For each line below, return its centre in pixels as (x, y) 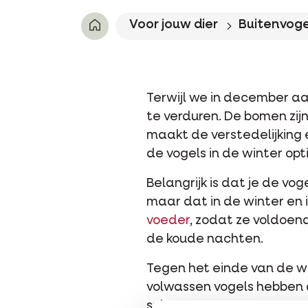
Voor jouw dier (174, 25)
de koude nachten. (205, 240)
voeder (168, 221)
